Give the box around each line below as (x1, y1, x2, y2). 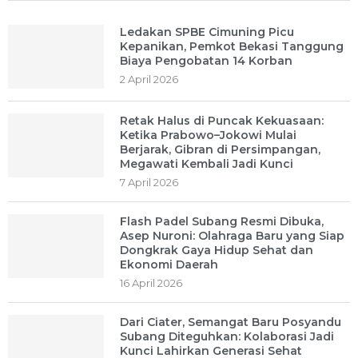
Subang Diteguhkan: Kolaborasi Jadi (120, 329, 334, 344)
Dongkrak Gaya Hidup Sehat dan (120, 243, 313, 257)
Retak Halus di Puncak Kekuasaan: (120, 113, 324, 128)
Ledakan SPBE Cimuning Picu (120, 25, 294, 39)
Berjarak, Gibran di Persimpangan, (120, 142, 320, 157)
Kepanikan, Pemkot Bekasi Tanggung (120, 39, 344, 54)
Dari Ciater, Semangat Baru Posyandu (120, 315, 341, 329)
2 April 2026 (120, 73, 178, 86)
